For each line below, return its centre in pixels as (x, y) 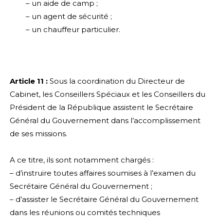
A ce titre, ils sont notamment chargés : (82, 160)
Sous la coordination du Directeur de (117, 81)
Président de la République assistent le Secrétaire (101, 108)
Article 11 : (30, 81)
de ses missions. (38, 134)
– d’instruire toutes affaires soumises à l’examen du (103, 173)
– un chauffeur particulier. (73, 30)
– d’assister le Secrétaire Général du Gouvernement (104, 200)
